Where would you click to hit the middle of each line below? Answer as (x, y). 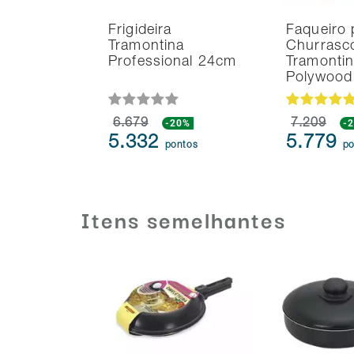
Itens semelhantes (183, 219)
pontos (181, 146)
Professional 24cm (173, 63)
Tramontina (147, 47)
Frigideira (140, 31)
